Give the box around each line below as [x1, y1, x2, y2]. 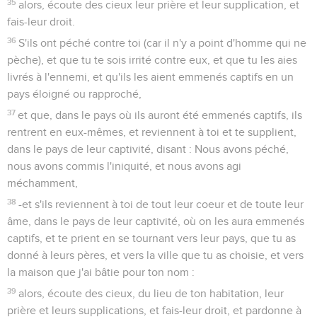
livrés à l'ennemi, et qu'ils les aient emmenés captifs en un [7, 71, 294, 83]
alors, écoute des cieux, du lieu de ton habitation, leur [18, 287, 284, 299]
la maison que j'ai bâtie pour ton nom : [7, 266, 195, 278]
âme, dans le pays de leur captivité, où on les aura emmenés [7, 215, 304, 227]
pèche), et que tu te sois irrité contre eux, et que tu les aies [7, 54, 297, 66]
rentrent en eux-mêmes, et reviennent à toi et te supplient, [7, 126, 296, 138]
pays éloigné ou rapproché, [7, 88, 142, 100]
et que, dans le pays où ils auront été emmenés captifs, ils [18, 109, 303, 121]
